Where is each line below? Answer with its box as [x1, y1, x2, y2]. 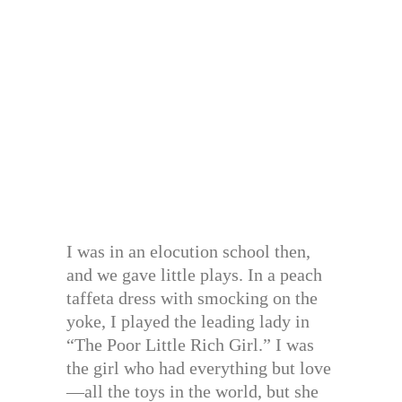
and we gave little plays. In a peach [66, 265, 322, 285]
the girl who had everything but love [66, 358, 331, 379]
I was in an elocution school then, [66, 241, 310, 262]
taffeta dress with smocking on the [66, 288, 318, 309]
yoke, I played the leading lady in [66, 311, 310, 332]
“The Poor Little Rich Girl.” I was [66, 335, 314, 355]
